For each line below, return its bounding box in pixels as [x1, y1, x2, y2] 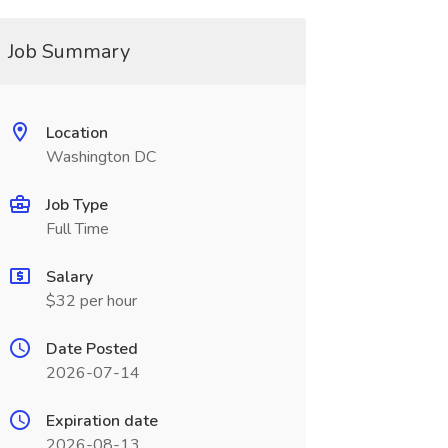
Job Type [45, 194, 108, 216]
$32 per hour [45, 290, 137, 312]
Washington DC [45, 146, 156, 168]
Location [45, 122, 108, 144]
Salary [45, 266, 93, 288]
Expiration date [45, 410, 158, 432]
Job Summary [7, 38, 130, 65]
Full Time [45, 218, 109, 240]
